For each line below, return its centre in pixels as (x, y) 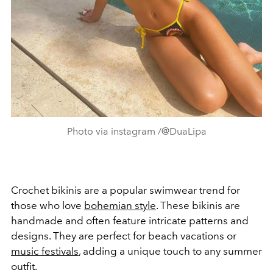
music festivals (45, 251)
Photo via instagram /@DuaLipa (136, 132)
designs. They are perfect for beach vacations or (124, 236)
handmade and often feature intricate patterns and (130, 221)
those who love (48, 206)
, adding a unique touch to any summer (170, 251)
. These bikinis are (198, 206)
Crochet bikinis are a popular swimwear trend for (126, 190)
